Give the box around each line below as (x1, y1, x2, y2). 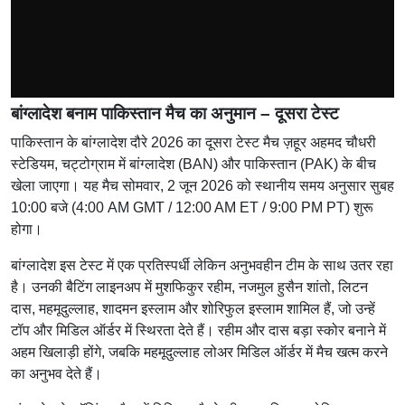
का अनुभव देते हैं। (11, 365, 102, 381)
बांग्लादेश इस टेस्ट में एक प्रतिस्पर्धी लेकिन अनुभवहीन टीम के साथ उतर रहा (11, 257, 393, 273)
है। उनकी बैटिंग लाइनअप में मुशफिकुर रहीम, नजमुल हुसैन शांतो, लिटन (11, 278, 368, 295)
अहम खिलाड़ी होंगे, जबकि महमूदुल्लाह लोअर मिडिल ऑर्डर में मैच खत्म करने (11, 344, 388, 360)
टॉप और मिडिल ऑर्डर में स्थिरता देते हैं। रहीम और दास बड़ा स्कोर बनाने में (11, 322, 386, 338)
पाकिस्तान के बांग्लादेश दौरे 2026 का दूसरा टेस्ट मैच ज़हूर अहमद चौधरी (11, 134, 376, 150)
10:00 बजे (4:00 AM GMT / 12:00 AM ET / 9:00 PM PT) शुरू (11, 199, 373, 215)
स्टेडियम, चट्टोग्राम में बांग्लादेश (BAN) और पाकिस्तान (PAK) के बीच (11, 155, 376, 172)
